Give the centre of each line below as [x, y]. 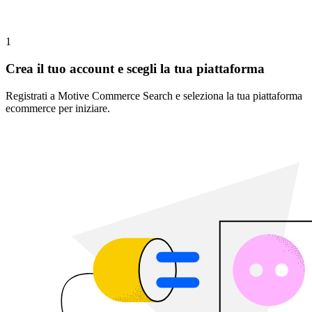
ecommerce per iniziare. [58, 108]
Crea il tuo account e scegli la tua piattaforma [135, 69]
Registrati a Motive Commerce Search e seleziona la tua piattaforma [154, 95]
